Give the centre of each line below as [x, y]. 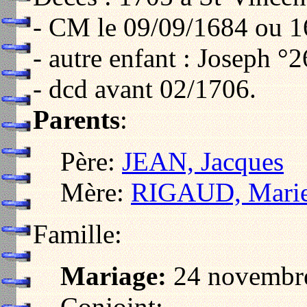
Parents [76, 120]
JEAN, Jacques [203, 162]
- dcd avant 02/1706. [145, 89]
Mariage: [113, 276]
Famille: [77, 234]
